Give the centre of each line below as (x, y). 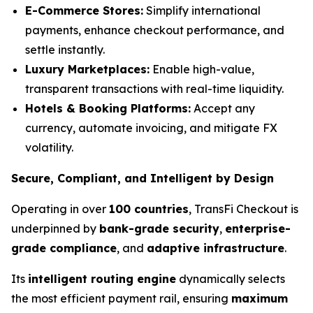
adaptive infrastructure (216, 248)
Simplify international (202, 10)
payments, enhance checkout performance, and (155, 30)
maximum (260, 298)
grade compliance (64, 248)
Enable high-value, (202, 69)
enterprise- (258, 228)
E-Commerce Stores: (84, 10)
